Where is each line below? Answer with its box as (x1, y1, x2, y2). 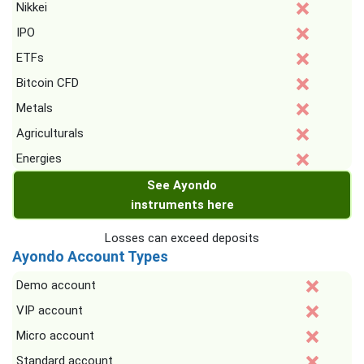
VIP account (16, 303, 83, 318)
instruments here (130, 197, 234, 212)
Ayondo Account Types (12, 248, 168, 265)
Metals (16, 101, 53, 115)
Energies (16, 151, 62, 166)
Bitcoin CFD (16, 76, 79, 90)
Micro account (16, 328, 94, 343)
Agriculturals (16, 126, 84, 141)
